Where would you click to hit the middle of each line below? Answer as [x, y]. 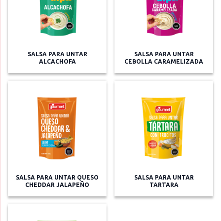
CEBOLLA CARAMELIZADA [164, 62]
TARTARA [164, 185]
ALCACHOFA [57, 62]
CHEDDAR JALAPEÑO [57, 185]
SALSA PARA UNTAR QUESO [57, 178]
